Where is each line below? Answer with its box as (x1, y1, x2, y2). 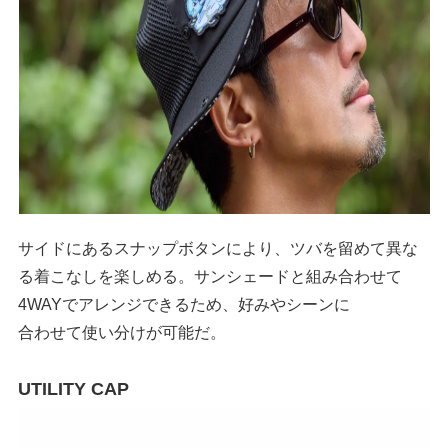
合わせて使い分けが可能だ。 (18, 322, 227, 341)
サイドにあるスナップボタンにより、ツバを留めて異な (18, 238, 419, 257)
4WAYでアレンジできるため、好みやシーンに (18, 294, 351, 313)
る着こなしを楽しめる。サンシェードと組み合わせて (18, 266, 403, 285)
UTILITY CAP (18, 378, 130, 399)
